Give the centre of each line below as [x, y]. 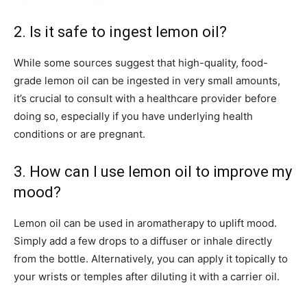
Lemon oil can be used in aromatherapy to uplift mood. [145, 223]
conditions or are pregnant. [79, 134]
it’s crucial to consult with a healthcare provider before [145, 99]
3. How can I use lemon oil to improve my [153, 172]
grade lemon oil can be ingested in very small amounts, [147, 81]
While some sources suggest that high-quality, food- [141, 63]
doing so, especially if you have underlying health [133, 116]
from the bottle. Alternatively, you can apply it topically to [151, 259]
